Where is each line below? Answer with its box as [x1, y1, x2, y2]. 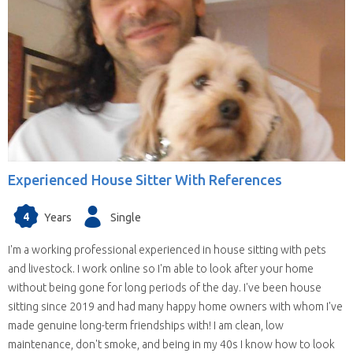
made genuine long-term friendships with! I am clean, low [8, 319, 284, 333]
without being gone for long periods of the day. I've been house [8, 281, 321, 295]
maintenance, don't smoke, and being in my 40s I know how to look [8, 338, 335, 351]
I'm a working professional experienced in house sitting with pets [8, 243, 326, 257]
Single [110, 210, 141, 224]
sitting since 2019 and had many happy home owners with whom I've [8, 300, 343, 314]
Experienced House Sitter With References [8, 172, 282, 188]
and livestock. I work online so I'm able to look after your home [8, 262, 314, 276]
